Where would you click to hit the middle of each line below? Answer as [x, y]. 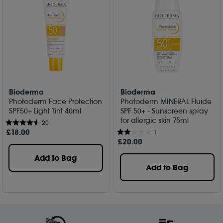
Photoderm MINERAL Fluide [166, 101]
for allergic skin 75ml [155, 120]
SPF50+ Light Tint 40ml [45, 111]
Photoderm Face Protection [56, 101]
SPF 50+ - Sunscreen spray [165, 111]
